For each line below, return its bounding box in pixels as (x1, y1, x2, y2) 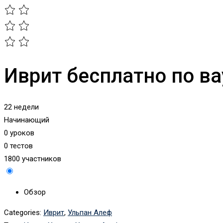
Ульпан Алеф (68, 208, 112, 217)
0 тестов (4, 141, 33, 150)
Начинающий (4, 115, 49, 124)
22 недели (4, 102, 39, 111)
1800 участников (4, 154, 61, 163)
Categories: (4, 208, 41, 217)
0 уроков (4, 128, 34, 137)
